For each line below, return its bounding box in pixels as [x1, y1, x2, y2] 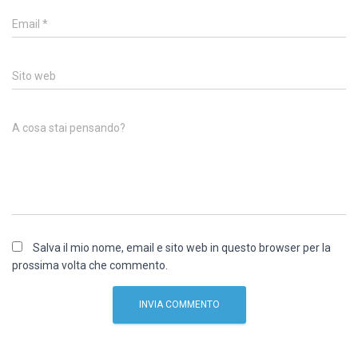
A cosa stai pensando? [12, 121, 125, 135]
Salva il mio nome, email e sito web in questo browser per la [33, 241, 331, 255]
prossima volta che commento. [12, 259, 168, 272]
